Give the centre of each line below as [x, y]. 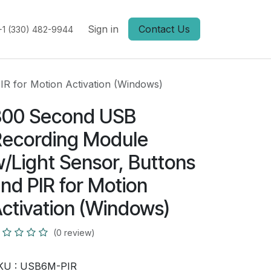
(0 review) [74, 233]
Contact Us [164, 29]
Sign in [103, 29]
